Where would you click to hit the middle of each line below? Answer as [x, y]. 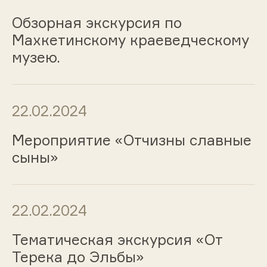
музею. [36, 58]
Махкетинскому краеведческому [130, 40]
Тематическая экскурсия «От [117, 240]
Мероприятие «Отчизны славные [131, 140]
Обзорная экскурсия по [97, 23]
